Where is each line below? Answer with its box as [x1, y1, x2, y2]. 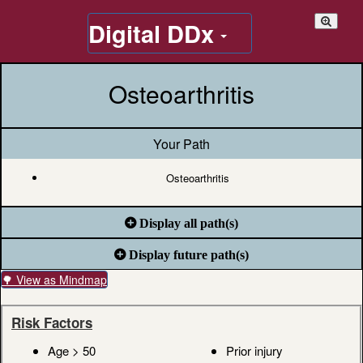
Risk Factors [11, 313, 92, 333]
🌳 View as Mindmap [2, 271, 107, 288]
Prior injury [226, 342, 283, 360]
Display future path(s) [126, 248, 249, 261]
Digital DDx [88, 16, 220, 50]
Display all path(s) [136, 216, 238, 229]
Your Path [153, 135, 210, 153]
